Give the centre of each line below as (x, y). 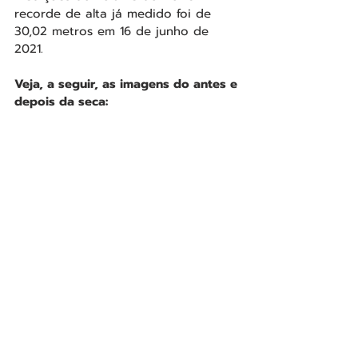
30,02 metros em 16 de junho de (114, 32)
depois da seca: (63, 102)
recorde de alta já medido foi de (115, 14)
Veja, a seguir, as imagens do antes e (128, 84)
